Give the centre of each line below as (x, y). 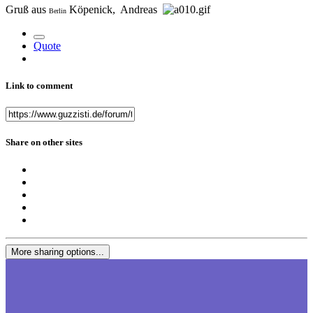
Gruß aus (27, 9)
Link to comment (39, 85)
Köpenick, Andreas (115, 9)
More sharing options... (58, 252)
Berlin (58, 10)
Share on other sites (44, 143)
